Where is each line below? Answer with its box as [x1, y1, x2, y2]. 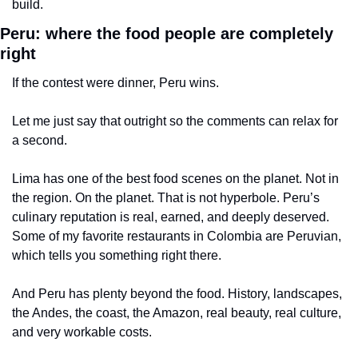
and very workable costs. [12, 324, 152, 339]
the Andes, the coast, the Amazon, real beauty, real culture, [12, 305, 341, 320]
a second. [12, 133, 67, 147]
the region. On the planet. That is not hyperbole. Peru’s [12, 190, 320, 205]
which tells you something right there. [12, 248, 221, 262]
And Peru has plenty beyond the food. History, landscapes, [12, 286, 342, 300]
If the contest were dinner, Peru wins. [12, 75, 219, 89]
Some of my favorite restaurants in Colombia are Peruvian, [12, 229, 341, 243]
